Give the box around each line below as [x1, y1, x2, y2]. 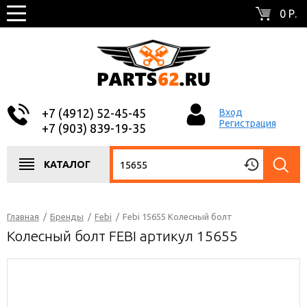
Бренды [50, 212, 84, 221]
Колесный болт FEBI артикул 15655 [7, 228, 238, 244]
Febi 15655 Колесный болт [123, 212, 232, 221]
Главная [7, 212, 39, 221]
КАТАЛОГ [44, 159, 90, 170]
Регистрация [219, 118, 276, 129]
